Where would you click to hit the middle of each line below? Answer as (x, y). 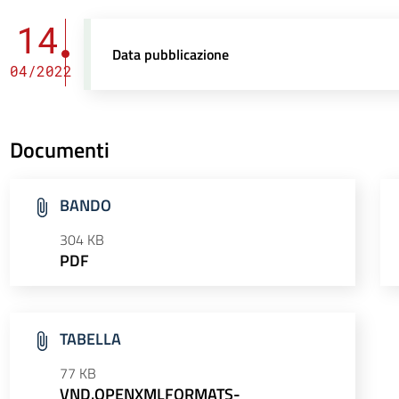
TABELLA (90, 339)
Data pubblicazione (171, 54)
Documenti (59, 150)
